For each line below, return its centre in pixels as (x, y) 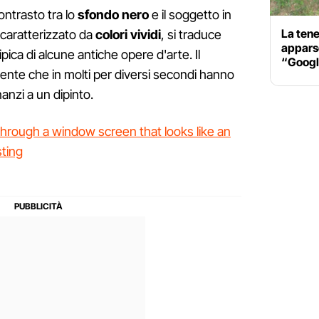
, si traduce (191, 35)
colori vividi (127, 35)
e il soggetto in (190, 15)
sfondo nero (113, 15)
